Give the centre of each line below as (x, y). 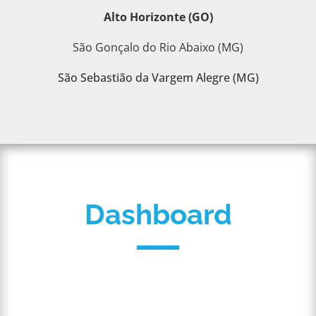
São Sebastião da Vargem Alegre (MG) (158, 77)
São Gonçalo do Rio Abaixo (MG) (158, 47)
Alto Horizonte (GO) (158, 17)
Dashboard (158, 214)
